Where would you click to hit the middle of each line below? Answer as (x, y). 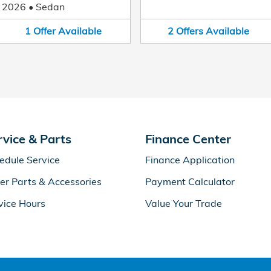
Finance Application (190, 159)
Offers (189, 31)
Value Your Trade (184, 203)
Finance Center (188, 139)
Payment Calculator (190, 181)
